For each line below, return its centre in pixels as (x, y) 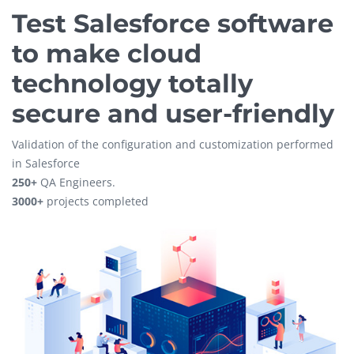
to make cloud (107, 53)
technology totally (132, 83)
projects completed (96, 201)
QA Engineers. (76, 182)
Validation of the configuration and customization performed (173, 144)
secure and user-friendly (173, 113)
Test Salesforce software (173, 23)
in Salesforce (46, 163)
